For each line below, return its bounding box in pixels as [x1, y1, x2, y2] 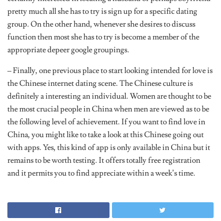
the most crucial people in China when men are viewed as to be [7, 104, 209, 114]
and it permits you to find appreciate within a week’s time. [7, 168, 195, 178]
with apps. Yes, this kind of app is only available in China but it [7, 143, 210, 152]
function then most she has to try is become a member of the [7, 32, 199, 42]
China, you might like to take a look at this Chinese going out [7, 130, 204, 140]
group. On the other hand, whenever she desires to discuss [7, 19, 195, 29]
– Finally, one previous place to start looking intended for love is [7, 66, 213, 75]
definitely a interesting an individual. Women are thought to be [7, 91, 211, 101]
